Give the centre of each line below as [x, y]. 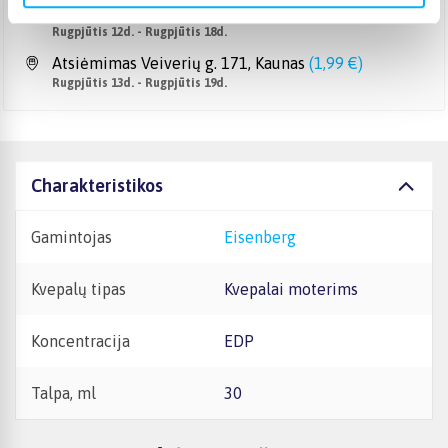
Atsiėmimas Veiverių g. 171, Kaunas [178, 63]
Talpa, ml [63, 393]
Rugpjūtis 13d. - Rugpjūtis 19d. [139, 83]
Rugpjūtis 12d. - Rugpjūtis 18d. [139, 32]
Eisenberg [264, 237]
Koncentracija [80, 341]
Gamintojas [71, 237]
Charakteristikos [97, 185]
